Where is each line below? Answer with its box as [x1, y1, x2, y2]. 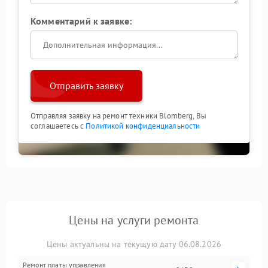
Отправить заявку [50, 80, 123, 92]
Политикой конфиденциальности [86, 121, 200, 132]
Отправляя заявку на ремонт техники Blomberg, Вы [31, 111, 207, 121]
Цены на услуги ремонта [69, 212, 199, 229]
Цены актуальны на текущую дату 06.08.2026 [46, 239, 222, 250]
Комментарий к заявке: [31, 15, 132, 28]
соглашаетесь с [31, 121, 86, 132]
